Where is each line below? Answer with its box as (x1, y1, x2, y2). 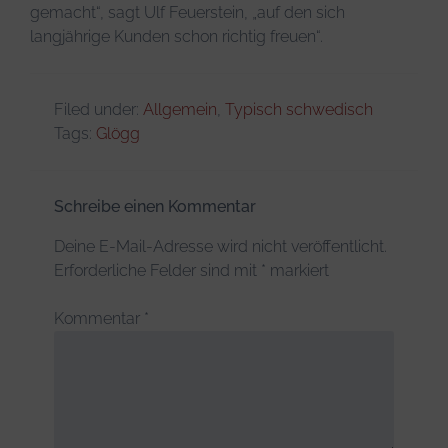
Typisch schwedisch (225, 99, 373, 119)
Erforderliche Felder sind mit (54, 260, 261, 280)
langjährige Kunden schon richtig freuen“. (30, 26, 323, 46)
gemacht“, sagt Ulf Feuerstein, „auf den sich (30, 2, 345, 22)
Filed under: (54, 99, 143, 119)
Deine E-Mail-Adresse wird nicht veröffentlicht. (54, 236, 387, 256)
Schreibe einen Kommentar (54, 196, 256, 216)
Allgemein (143, 99, 217, 119)
